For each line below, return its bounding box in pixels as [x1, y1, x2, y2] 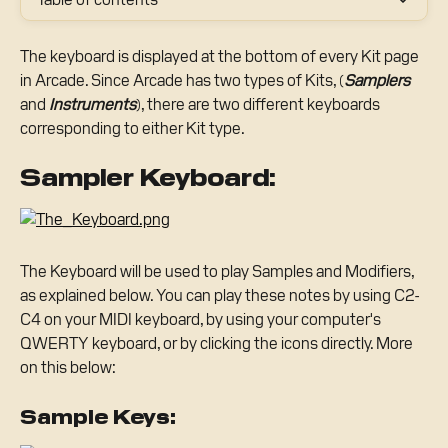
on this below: [20, 356, 116, 378]
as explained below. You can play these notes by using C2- [20, 284, 419, 306]
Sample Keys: [20, 404, 176, 431]
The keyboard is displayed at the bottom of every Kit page [20, 46, 422, 67]
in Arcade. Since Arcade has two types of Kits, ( [20, 70, 344, 91]
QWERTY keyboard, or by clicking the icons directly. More [20, 332, 416, 354]
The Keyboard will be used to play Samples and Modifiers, [20, 260, 417, 282]
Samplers [344, 70, 410, 91]
